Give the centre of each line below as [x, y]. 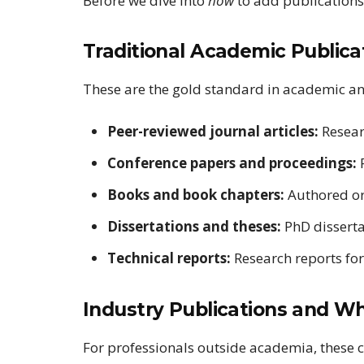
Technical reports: [169, 258]
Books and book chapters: [196, 194]
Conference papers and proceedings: [232, 162]
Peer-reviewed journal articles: [213, 131]
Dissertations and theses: [194, 226]
